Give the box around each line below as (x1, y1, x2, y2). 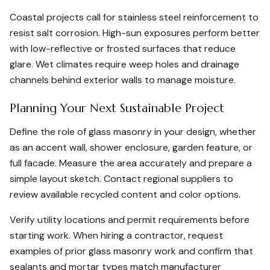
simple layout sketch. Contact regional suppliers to (10, 172, 233, 185)
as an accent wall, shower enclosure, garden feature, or (10, 141, 253, 154)
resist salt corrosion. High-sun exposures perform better (10, 27, 260, 39)
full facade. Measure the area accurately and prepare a (10, 157, 252, 169)
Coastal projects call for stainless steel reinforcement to (10, 11, 259, 24)
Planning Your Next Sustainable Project (10, 101, 224, 116)
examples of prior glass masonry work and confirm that (10, 245, 253, 257)
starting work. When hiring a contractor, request (10, 229, 223, 242)
